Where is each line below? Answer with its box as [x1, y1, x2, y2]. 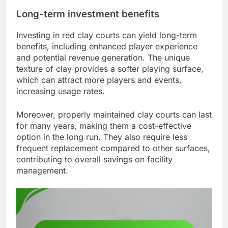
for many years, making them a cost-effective [16, 120, 191, 131]
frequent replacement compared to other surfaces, [16, 142, 210, 153]
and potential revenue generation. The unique [16, 52, 190, 63]
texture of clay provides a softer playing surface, [16, 63, 204, 74]
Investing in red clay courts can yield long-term [16, 30, 197, 40]
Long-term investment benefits [16, 8, 159, 20]
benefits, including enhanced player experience [16, 41, 197, 51]
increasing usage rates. [16, 85, 105, 96]
